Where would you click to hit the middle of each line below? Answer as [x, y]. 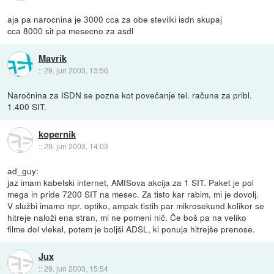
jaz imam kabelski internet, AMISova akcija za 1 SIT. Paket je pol [131, 182]
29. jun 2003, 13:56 [76, 70]
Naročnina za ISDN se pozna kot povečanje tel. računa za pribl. [130, 94]
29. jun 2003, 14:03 [76, 146]
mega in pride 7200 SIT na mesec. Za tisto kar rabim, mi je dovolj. [133, 194]
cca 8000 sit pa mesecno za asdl [71, 30]
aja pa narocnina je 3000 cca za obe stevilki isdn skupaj [115, 19]
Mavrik [52, 58]
